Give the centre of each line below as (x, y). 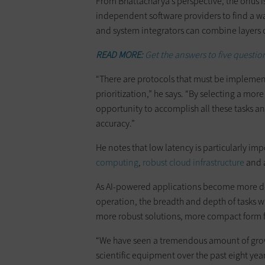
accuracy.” (115, 124)
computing (117, 163)
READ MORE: (120, 55)
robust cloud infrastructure (193, 163)
